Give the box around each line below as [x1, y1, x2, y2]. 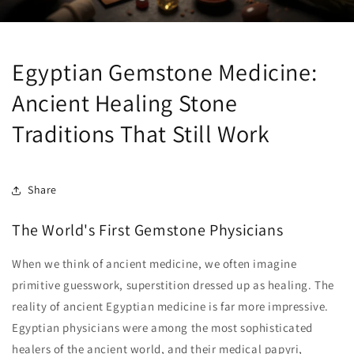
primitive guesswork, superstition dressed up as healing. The [12, 277, 335, 293]
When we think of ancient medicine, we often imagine [12, 256, 297, 272]
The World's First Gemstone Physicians [12, 219, 284, 240]
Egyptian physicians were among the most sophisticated [12, 320, 313, 336]
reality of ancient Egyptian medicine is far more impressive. [12, 299, 330, 314]
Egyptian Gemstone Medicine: [12, 55, 318, 88]
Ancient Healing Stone [12, 86, 238, 119]
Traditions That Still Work [12, 117, 270, 149]
